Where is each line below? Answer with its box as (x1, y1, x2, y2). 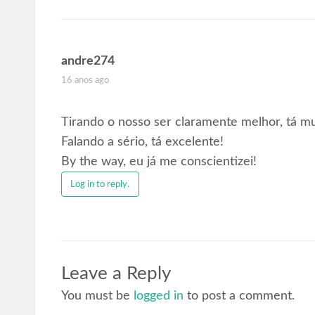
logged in (133, 288, 184, 302)
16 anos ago (60, 75, 109, 85)
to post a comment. (183, 288, 295, 302)
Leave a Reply (60, 264, 171, 283)
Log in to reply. (70, 179, 130, 188)
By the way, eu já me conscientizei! (60, 155, 257, 169)
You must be (60, 288, 134, 302)
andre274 (60, 54, 115, 68)
